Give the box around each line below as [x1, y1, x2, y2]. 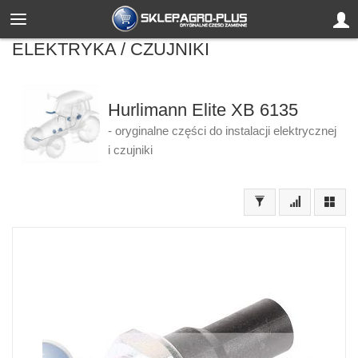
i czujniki [107, 144, 153, 157]
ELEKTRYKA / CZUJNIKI [12, 39, 209, 59]
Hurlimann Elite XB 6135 [107, 100, 298, 120]
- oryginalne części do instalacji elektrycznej [107, 125, 336, 137]
